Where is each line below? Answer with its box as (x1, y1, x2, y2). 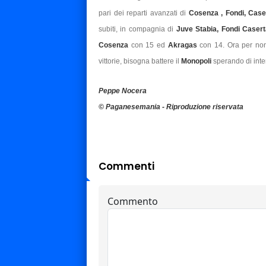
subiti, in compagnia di (99, 25, 176, 34)
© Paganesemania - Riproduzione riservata (99, 103, 243, 112)
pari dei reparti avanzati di (99, 9, 189, 18)
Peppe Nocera (99, 87, 147, 96)
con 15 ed (128, 41, 168, 50)
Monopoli (181, 57, 213, 66)
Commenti (99, 159, 154, 174)
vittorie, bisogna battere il (99, 57, 181, 66)
